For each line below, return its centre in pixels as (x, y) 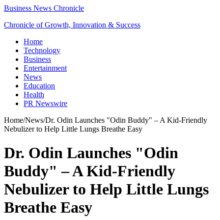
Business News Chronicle (44, 8)
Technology (42, 50)
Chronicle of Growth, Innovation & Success (72, 25)
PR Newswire (45, 103)
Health (34, 95)
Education (39, 86)
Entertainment (45, 68)
